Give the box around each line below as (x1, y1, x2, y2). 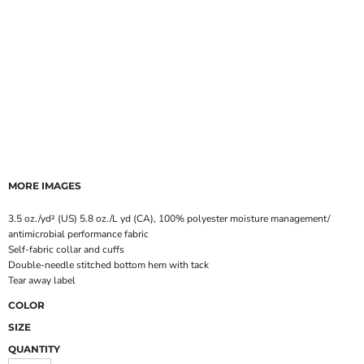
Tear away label (7, 274, 76, 288)
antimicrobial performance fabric (7, 227, 149, 241)
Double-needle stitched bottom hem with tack (7, 258, 209, 272)
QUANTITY (7, 343, 60, 356)
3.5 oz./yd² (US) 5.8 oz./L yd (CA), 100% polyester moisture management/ (7, 212, 330, 226)
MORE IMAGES (7, 180, 81, 193)
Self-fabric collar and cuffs (7, 243, 124, 257)
